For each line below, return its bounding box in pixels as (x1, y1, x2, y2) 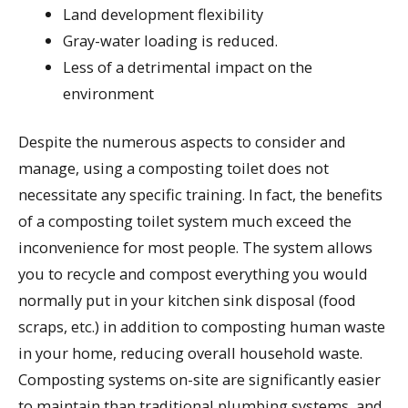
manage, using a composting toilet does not (18, 158, 329, 179)
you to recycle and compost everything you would (18, 263, 368, 285)
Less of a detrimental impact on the (63, 56, 313, 77)
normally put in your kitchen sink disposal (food (18, 290, 356, 311)
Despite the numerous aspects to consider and (18, 131, 346, 153)
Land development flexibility (63, 3, 264, 25)
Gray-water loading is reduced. (63, 29, 279, 51)
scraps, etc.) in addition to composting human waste (18, 316, 385, 338)
